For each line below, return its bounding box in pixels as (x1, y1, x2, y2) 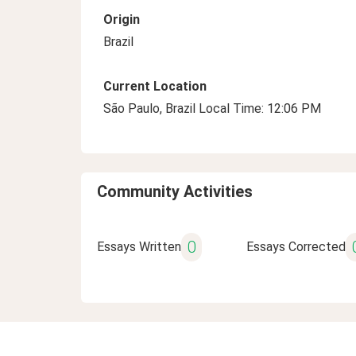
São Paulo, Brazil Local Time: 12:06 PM (103, 101, 321, 116)
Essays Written (97, 239, 181, 254)
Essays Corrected (246, 239, 346, 254)
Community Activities (97, 182, 253, 201)
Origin (103, 12, 140, 27)
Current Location (103, 79, 207, 94)
